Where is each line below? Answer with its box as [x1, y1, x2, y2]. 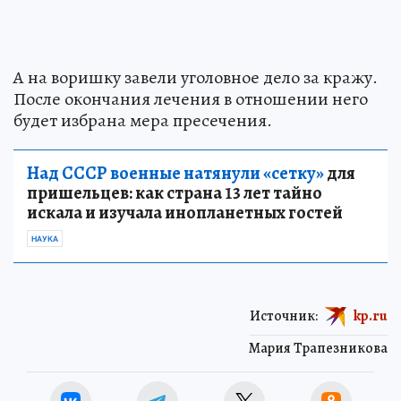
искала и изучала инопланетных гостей [27, 200, 343, 225]
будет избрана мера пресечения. [13, 107, 272, 132]
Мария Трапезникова [249, 337, 388, 358]
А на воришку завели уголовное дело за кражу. [13, 64, 378, 90]
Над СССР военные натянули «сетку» [27, 160, 324, 185]
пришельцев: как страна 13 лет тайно [27, 180, 322, 205]
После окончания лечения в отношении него [13, 86, 368, 111]
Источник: [250, 305, 318, 326]
